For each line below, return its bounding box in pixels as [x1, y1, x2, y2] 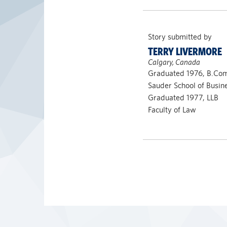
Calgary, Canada [147, 57, 200, 67]
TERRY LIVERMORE [147, 46, 222, 58]
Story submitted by [147, 32, 212, 42]
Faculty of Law [147, 105, 196, 115]
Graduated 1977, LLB [147, 93, 218, 102]
